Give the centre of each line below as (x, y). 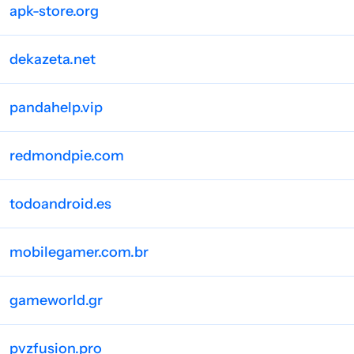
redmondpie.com (67, 156)
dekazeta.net (53, 59)
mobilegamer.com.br (79, 252)
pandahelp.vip (56, 107)
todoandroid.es (60, 204)
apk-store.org (54, 11)
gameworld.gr (56, 300)
